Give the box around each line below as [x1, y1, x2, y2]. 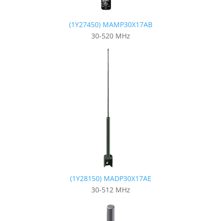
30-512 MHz [91, 184, 130, 194]
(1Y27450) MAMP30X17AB [69, 19, 152, 29]
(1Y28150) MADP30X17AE [70, 173, 151, 183]
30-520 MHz [91, 31, 130, 40]
